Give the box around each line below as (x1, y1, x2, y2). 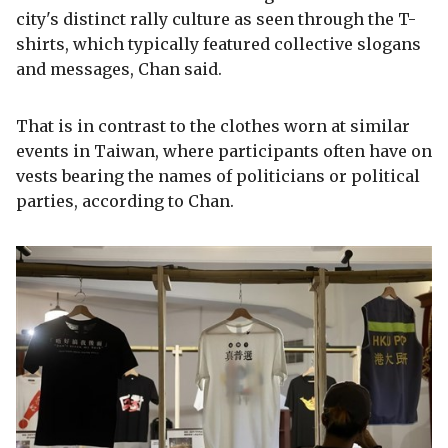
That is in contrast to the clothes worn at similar (16, 115, 410, 136)
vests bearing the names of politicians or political (16, 165, 420, 186)
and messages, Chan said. (16, 58, 222, 79)
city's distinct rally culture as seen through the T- (16, 8, 416, 29)
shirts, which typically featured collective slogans (16, 33, 421, 54)
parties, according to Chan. (16, 190, 234, 211)
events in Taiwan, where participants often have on (16, 140, 432, 161)
